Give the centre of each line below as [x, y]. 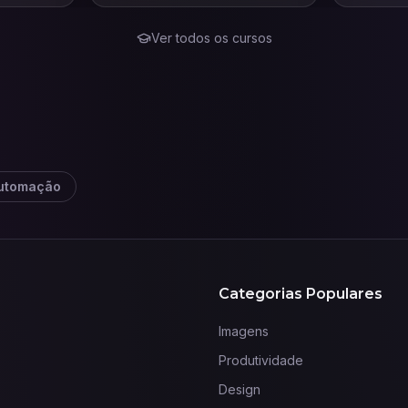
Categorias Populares [301, 294]
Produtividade [261, 360]
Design [240, 389]
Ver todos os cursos [211, 37]
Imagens [244, 331]
